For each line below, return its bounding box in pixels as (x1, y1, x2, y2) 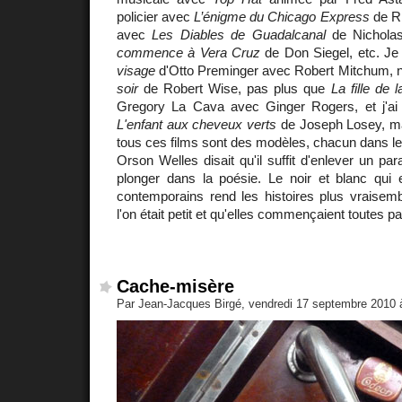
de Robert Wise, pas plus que (138, 81, 331, 97)
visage (117, 63, 155, 79)
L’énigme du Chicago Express (194, 9, 370, 25)
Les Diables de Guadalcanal (152, 27, 326, 43)
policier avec (117, 9, 195, 25)
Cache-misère (117, 275, 234, 296)
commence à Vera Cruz (117, 45, 261, 61)
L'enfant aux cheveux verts (117, 117, 277, 133)
